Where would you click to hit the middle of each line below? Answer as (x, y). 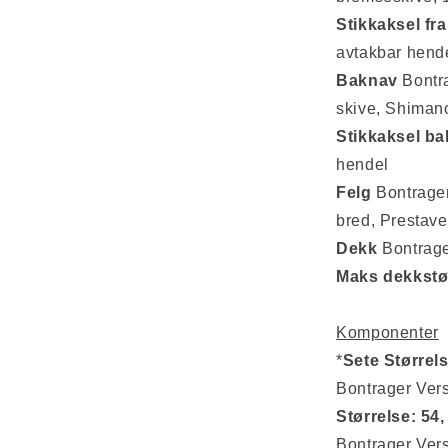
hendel (362, 164)
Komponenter (387, 332)
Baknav (367, 80)
